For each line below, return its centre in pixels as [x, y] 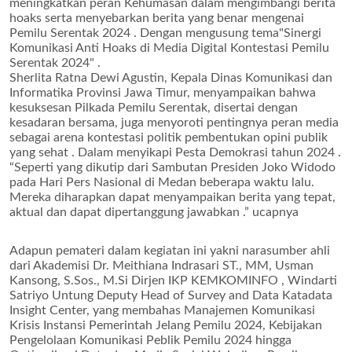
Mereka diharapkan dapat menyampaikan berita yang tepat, [172, 197]
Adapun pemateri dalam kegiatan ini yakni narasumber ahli [170, 251]
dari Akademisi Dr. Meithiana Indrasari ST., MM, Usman [161, 266]
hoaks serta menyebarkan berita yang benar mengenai [157, 18]
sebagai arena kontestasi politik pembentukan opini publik [169, 137]
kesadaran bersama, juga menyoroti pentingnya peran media [174, 123]
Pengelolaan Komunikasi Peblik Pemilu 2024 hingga [150, 340]
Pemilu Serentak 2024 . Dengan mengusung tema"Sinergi [165, 33]
